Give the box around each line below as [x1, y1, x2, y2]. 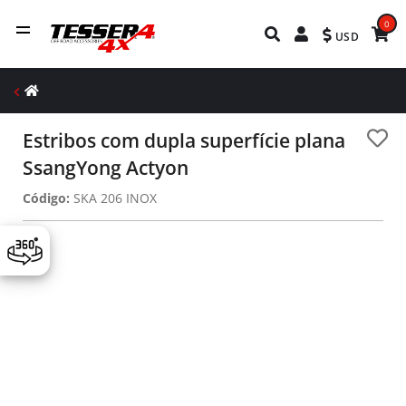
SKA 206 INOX [70, 189, 157, 207]
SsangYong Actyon [23, 155, 188, 180]
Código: [23, 189, 70, 207]
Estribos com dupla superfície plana [23, 128, 345, 153]
